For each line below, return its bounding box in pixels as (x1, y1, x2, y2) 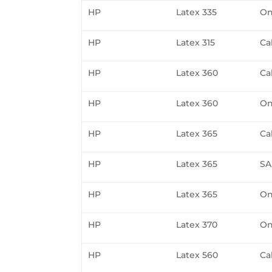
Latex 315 (176, 36, 216, 48)
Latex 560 (176, 249, 219, 260)
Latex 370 (176, 219, 218, 230)
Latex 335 (176, 6, 217, 18)
